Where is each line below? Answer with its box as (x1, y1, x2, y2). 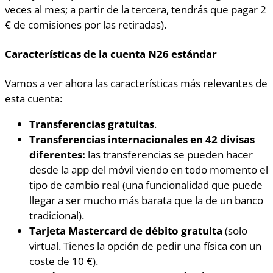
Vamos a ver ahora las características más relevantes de (5, 75, 268, 90)
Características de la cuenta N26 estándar (5, 46, 217, 61)
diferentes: (29, 147, 85, 162)
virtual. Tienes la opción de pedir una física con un (29, 238, 261, 253)
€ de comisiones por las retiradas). (5, 16, 166, 32)
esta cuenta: (5, 90, 62, 105)
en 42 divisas (190, 132, 255, 147)
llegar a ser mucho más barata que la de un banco (29, 193, 263, 208)
